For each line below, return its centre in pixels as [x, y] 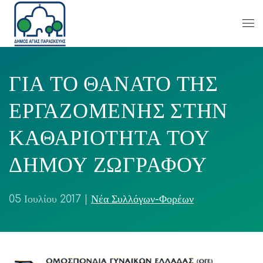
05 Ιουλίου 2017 [45, 199]
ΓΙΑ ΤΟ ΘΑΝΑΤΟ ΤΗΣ [114, 84]
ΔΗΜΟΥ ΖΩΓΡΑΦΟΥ [108, 165]
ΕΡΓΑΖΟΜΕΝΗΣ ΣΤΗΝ [118, 111]
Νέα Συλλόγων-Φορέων [142, 199]
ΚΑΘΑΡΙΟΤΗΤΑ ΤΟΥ [109, 138]
